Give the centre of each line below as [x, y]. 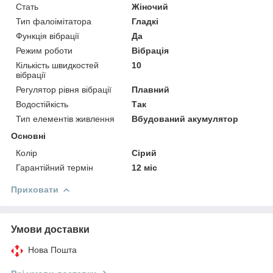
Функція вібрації [48, 36]
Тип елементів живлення [65, 119]
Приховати [35, 189]
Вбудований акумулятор [185, 119]
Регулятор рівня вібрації [64, 89]
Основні [28, 136]
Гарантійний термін [55, 167]
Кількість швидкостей [57, 65]
